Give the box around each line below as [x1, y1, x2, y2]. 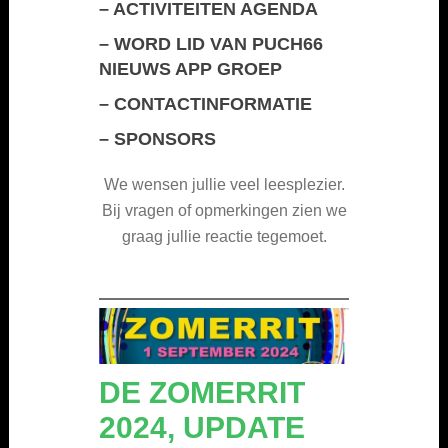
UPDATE [183, 410, 305, 444]
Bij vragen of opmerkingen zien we [101, 201, 347, 219]
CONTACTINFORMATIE [114, 93, 312, 114]
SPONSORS [114, 128, 216, 149]
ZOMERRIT [149, 375, 305, 409]
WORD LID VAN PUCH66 [114, 33, 323, 54]
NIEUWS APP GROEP [99, 58, 282, 79]
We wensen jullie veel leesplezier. [103, 175, 345, 193]
